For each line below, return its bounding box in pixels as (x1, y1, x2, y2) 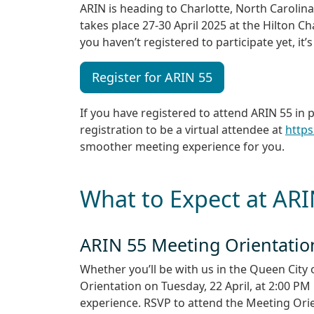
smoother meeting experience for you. (80, 139, 285, 155)
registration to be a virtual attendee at (80, 122, 285, 138)
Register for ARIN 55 (92, 69, 212, 86)
